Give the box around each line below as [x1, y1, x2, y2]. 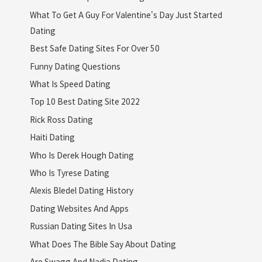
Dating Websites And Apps [29, 202, 129, 214]
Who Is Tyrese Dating [29, 167, 109, 178]
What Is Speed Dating [29, 77, 111, 89]
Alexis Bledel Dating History [29, 184, 133, 196]
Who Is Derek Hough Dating [29, 149, 134, 161]
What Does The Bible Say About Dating [29, 237, 176, 250]
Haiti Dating [29, 131, 75, 143]
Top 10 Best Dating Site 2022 [29, 95, 140, 108]
